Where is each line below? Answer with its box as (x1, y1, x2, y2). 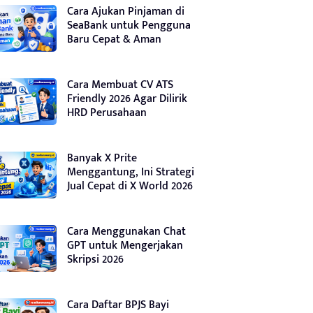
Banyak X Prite (67, 148, 137, 168)
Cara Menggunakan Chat (67, 221, 186, 241)
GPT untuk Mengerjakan (67, 235, 183, 255)
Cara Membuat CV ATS (67, 75, 173, 94)
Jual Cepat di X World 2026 (67, 176, 193, 196)
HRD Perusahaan (67, 103, 147, 122)
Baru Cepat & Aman (67, 29, 161, 49)
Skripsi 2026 (67, 249, 124, 269)
